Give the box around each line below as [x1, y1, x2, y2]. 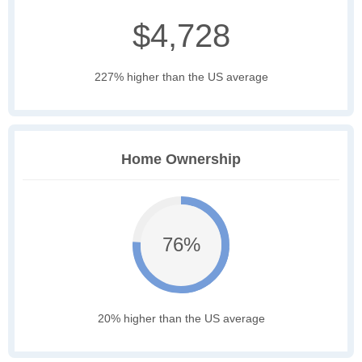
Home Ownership [121, 151, 241, 168]
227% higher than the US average [94, 70, 268, 84]
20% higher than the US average [97, 312, 265, 326]
